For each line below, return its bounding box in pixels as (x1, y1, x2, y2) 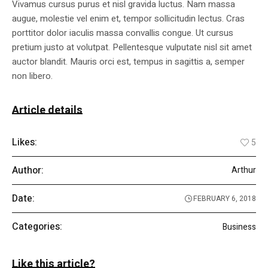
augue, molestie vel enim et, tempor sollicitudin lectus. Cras (12, 12, 245, 26)
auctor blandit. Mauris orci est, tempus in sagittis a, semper (12, 55, 245, 69)
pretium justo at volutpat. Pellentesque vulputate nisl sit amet (12, 41, 252, 54)
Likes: (12, 135, 37, 150)
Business (223, 220, 256, 233)
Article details (12, 102, 83, 119)
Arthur (232, 164, 256, 177)
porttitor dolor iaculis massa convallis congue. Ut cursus (12, 26, 233, 40)
